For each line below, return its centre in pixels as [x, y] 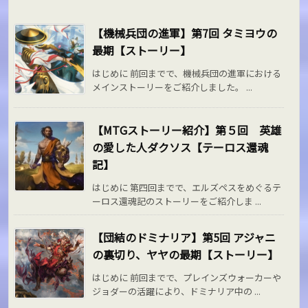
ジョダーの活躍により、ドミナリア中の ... [177, 291]
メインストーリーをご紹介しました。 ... [173, 87]
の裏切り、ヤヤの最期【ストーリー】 [186, 254]
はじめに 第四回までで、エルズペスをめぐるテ [187, 187]
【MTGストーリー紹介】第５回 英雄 [187, 130]
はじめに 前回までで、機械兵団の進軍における [187, 73]
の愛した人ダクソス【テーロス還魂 [180, 147]
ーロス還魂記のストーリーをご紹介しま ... [177, 201]
